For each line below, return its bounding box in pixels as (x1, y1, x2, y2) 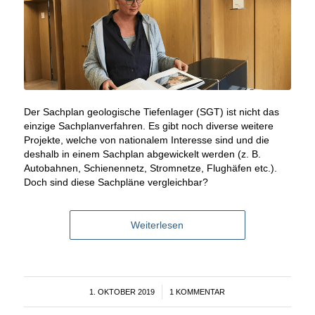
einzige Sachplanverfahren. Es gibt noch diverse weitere (23, 120, 274, 132)
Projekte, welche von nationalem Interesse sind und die (23, 134, 269, 146)
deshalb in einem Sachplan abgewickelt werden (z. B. (23, 148, 261, 160)
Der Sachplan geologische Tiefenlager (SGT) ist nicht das (23, 106, 279, 118)
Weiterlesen (131, 219, 184, 231)
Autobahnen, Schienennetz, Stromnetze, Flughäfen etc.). (23, 162, 277, 174)
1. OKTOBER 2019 (89, 288, 155, 297)
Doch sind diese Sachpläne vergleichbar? (23, 176, 208, 188)
